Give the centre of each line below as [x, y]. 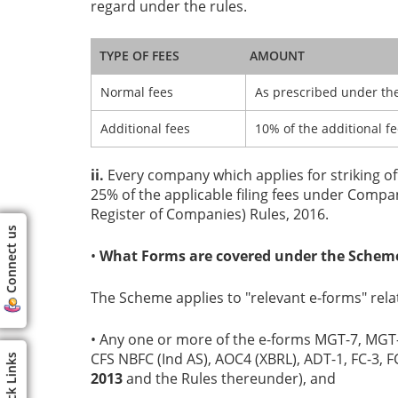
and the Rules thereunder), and [229, 379]
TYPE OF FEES [139, 56]
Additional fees [145, 129]
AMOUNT [277, 56]
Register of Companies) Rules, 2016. [210, 215]
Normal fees [137, 92]
